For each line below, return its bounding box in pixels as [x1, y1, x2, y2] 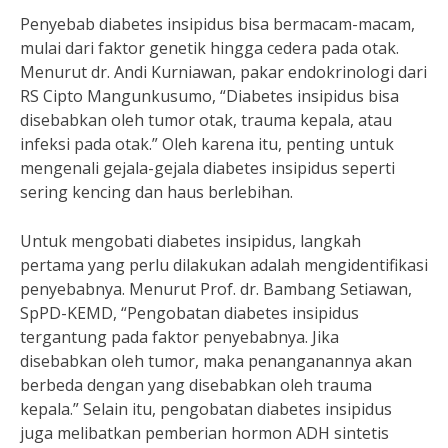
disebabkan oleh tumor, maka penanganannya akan [20, 350, 412, 372]
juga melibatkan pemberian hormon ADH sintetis [20, 422, 389, 444]
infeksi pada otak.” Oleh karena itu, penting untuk [20, 133, 394, 155]
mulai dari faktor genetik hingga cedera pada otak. [20, 37, 399, 59]
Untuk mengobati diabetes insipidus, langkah [20, 230, 361, 252]
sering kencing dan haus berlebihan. [20, 181, 293, 203]
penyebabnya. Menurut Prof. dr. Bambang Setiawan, [20, 278, 412, 300]
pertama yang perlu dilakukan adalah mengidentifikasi [20, 254, 428, 276]
